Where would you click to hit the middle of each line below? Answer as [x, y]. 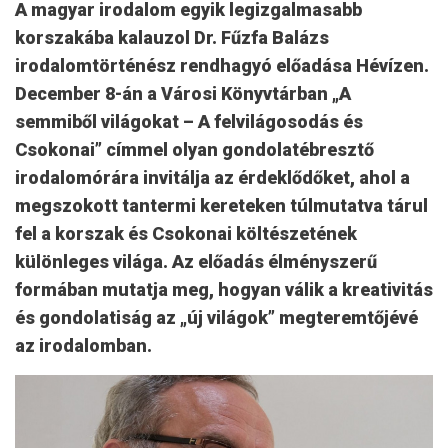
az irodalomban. [83, 345]
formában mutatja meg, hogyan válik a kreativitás [224, 289]
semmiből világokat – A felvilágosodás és [189, 121]
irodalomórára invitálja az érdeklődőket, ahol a [212, 177]
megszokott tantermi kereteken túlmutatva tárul [221, 205]
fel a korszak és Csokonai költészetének [186, 233]
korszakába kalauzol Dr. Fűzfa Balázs [172, 37]
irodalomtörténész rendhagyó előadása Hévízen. [222, 65]
